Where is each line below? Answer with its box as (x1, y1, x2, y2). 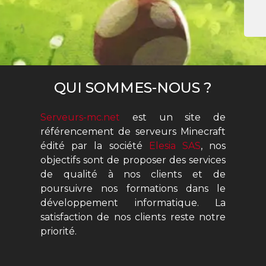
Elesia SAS (148, 140, 201, 152)
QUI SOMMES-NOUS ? (54, 79, 212, 97)
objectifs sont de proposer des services (40, 154, 226, 166)
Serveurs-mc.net (40, 112, 120, 123)
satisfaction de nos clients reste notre (40, 211, 226, 223)
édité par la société (40, 140, 149, 152)
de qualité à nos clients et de (40, 169, 226, 180)
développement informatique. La (40, 197, 226, 209)
